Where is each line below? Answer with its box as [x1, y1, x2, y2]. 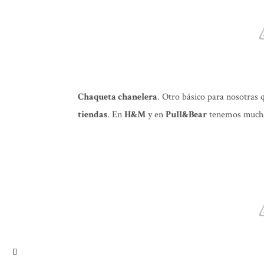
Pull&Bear [166, 108, 207, 121]
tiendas [78, 108, 107, 121]
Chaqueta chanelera [78, 91, 157, 103]
